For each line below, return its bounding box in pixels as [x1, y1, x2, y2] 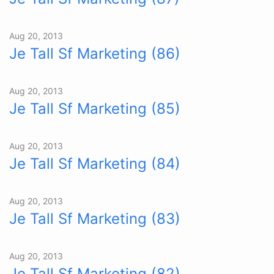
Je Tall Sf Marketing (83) [9, 210, 180, 228]
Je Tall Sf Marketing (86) [9, 45, 180, 62]
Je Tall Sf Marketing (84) [9, 155, 180, 172]
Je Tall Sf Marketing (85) [9, 100, 180, 117]
